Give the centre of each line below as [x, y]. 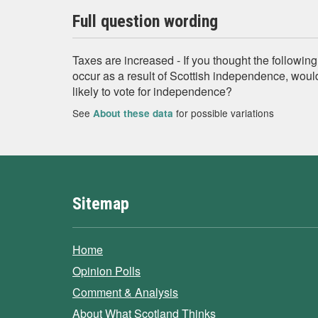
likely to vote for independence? [152, 91]
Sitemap [101, 204]
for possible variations [224, 113]
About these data [133, 113]
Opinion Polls [106, 271]
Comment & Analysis [125, 292]
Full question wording [145, 21]
